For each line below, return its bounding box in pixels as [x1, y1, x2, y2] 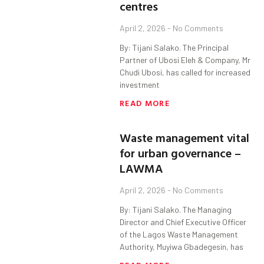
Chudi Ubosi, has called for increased [120, 67, 251, 78]
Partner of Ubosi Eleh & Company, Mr [120, 55, 251, 65]
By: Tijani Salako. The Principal [120, 42, 229, 53]
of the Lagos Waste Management [120, 229, 239, 240]
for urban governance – [120, 144, 242, 162]
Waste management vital [120, 128, 250, 147]
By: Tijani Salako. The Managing [120, 204, 232, 215]
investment [120, 80, 160, 90]
